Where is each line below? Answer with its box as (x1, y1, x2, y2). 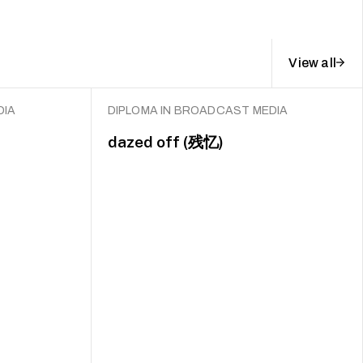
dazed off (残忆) (107, 132, 224, 151)
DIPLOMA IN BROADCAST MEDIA (107, 104, 288, 117)
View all (288, 55, 336, 70)
